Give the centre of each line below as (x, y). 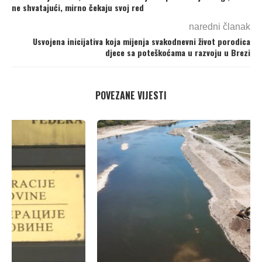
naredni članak (220, 26)
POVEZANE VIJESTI (131, 95)
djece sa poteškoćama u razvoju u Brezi (178, 52)
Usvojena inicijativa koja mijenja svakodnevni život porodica (142, 41)
